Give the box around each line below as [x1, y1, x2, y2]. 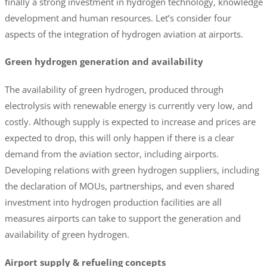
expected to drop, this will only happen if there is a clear [4, 132, 234, 144]
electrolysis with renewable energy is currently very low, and [4, 100, 253, 112]
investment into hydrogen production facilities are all [4, 196, 222, 209]
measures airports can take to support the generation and [4, 212, 241, 225]
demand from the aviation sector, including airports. [4, 148, 219, 160]
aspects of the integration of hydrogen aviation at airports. [4, 27, 243, 40]
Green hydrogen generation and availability [4, 55, 203, 68]
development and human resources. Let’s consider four [4, 11, 231, 24]
